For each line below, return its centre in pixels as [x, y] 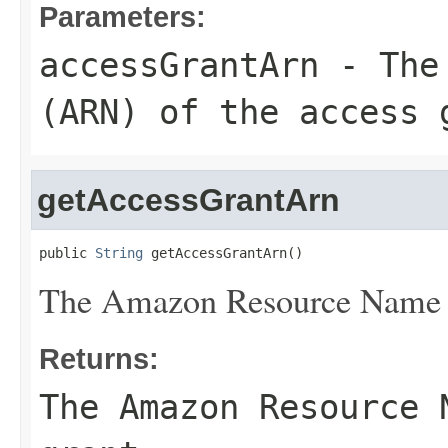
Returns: [99, 358]
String [119, 253]
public [67, 253]
